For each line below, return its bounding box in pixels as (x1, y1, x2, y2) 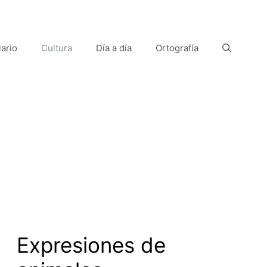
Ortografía (156, 42, 198, 54)
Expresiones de (16, 232, 166, 257)
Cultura (41, 42, 72, 54)
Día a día (96, 42, 132, 54)
